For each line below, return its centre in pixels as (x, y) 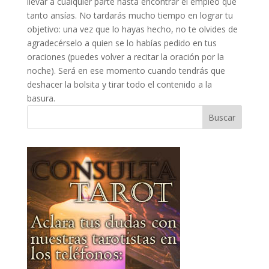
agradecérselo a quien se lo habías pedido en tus (122, 43)
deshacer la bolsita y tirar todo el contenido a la (119, 84)
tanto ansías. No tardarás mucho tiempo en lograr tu (130, 15)
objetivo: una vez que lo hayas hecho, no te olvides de (132, 29)
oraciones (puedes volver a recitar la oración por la (125, 57)
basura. (41, 98)
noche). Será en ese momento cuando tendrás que (126, 71)
